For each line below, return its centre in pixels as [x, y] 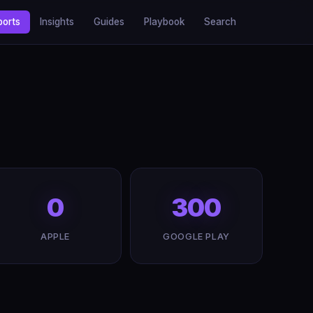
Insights [57, 22]
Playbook [164, 22]
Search [220, 22]
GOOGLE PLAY [196, 236]
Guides [109, 22]
